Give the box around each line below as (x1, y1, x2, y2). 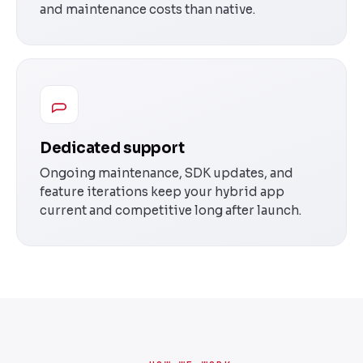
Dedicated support (40, 138, 185, 157)
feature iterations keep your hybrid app (40, 183, 284, 199)
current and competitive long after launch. (40, 202, 301, 218)
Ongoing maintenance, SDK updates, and (40, 164, 293, 181)
